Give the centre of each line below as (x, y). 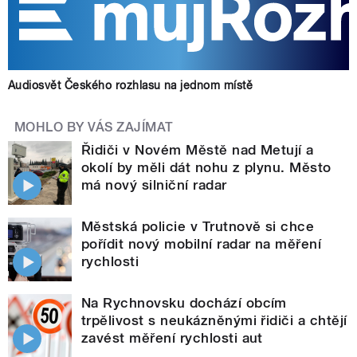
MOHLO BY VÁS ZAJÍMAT (94, 127)
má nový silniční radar (154, 184)
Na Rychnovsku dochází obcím (184, 302)
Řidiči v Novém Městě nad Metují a (198, 149)
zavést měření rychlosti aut (172, 337)
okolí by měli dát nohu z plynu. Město (206, 167)
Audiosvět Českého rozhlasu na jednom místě (131, 85)
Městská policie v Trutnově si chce (198, 226)
